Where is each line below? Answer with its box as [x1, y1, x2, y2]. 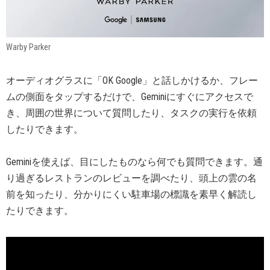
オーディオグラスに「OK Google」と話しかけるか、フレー [6, 74, 258, 86]
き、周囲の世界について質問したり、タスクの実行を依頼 [6, 107, 257, 119]
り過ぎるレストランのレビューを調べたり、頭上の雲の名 [6, 172, 257, 184]
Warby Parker [6, 42, 51, 52]
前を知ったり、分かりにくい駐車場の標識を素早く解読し [6, 188, 257, 200]
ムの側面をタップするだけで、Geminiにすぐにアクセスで [6, 90, 253, 102]
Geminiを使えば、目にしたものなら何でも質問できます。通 [6, 155, 263, 168]
